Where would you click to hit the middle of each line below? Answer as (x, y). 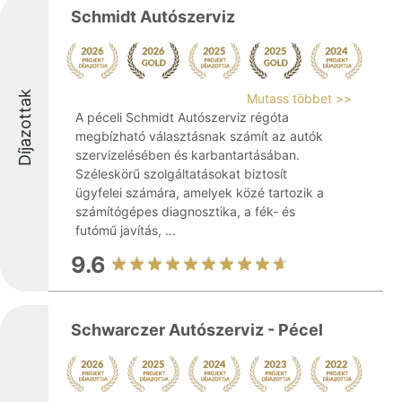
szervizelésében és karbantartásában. (188, 155)
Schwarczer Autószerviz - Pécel (197, 330)
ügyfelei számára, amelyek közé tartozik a (200, 192)
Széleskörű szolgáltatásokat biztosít (181, 174)
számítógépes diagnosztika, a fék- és (185, 211)
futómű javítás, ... (126, 230)
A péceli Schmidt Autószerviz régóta (182, 117)
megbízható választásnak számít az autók (199, 136)
